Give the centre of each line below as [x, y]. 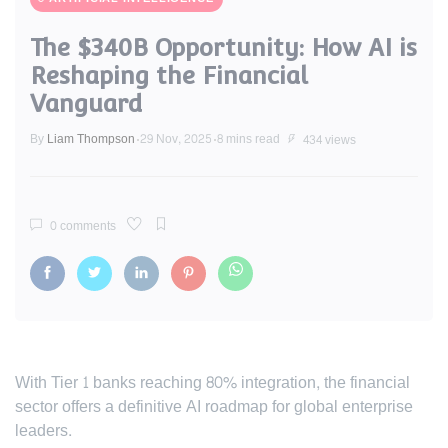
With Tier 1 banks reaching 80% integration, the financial [212, 382]
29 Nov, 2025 [176, 139]
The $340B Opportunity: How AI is [223, 47]
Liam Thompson [91, 139]
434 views [328, 140]
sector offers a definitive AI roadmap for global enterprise [214, 406]
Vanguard [86, 103]
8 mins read [248, 139]
